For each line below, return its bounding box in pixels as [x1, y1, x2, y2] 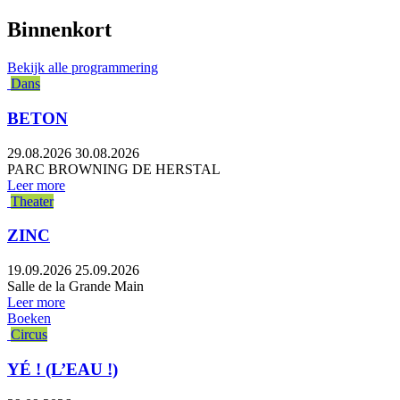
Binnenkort [7, 18, 112, 42]
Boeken [7, 311, 51, 327]
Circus [11, 327, 47, 343]
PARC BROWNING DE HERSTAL [7, 161, 221, 177]
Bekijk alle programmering [7, 60, 158, 76]
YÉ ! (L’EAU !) [7, 359, 118, 379]
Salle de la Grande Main [7, 279, 144, 295]
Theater [11, 193, 54, 209]
